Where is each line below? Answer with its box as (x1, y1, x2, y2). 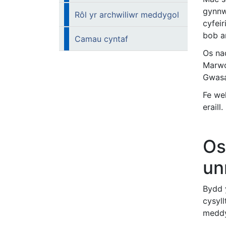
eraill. (203, 102, 223, 112)
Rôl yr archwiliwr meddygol (75, 10, 179, 20)
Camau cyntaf (75, 34, 128, 44)
